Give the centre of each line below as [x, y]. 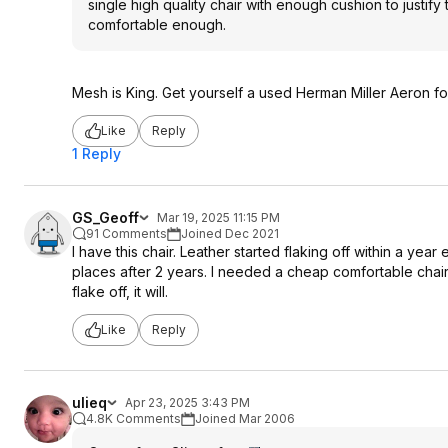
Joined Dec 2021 [230, 233]
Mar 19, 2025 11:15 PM [218, 217]
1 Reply [96, 153]
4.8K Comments [133, 418]
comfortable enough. [157, 24]
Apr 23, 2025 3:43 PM [187, 402]
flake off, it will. [120, 291]
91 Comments [126, 233]
